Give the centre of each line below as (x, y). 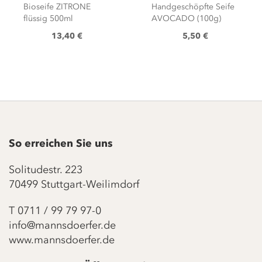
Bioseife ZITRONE (57, 7)
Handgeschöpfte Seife (193, 7)
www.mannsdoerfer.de (62, 240)
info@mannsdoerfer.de (62, 225)
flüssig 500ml (48, 18)
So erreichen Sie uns (61, 143)
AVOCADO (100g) (186, 18)
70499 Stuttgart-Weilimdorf (74, 184)
